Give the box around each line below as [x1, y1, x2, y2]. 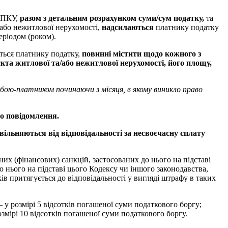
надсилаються [102, 22, 154, 32]
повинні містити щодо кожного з [82, 49, 201, 58]
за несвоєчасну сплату [124, 128, 205, 137]
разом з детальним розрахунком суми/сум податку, [20, 13, 204, 22]
